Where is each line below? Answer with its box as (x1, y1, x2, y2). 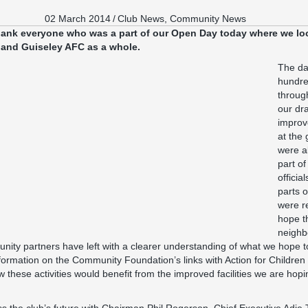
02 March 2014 (44, 13, 111, 24)
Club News (117, 13, 164, 24)
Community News (169, 13, 246, 24)
